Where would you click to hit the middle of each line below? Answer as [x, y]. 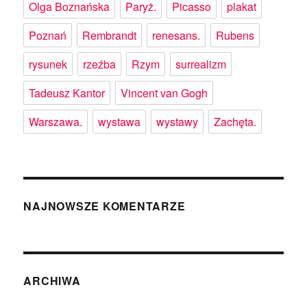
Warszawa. [56, 122]
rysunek [48, 64]
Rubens [235, 36]
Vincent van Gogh [164, 93]
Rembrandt [110, 36]
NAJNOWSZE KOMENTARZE [105, 206]
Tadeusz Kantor [67, 93]
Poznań [48, 36]
